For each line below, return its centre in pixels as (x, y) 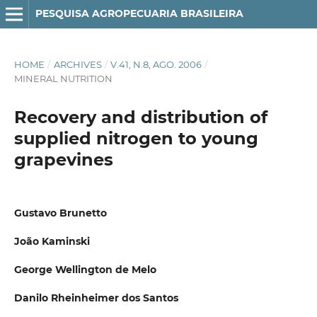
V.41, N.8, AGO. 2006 (156, 64)
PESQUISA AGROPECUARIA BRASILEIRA (139, 13)
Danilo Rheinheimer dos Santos (96, 298)
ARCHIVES (77, 64)
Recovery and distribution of (140, 117)
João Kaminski (52, 241)
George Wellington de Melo (85, 270)
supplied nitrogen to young (136, 138)
